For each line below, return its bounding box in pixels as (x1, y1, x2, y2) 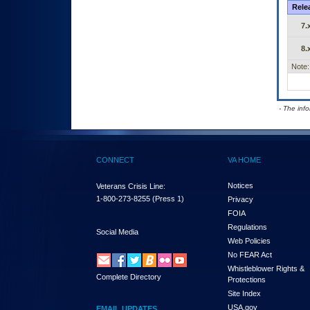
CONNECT (96, 156, 134, 164)
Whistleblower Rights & (228, 264, 304, 273)
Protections (228, 275, 266, 284)
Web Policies (228, 237, 271, 245)
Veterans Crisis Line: (96, 182, 165, 190)
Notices (228, 181, 253, 190)
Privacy (228, 195, 253, 203)
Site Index (228, 289, 261, 298)
